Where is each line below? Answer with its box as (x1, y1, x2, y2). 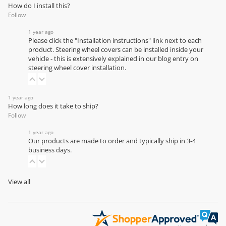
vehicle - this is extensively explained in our (28, 54, 158, 63)
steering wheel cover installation (28, 63, 125, 72)
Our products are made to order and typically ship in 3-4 (28, 136, 196, 145)
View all (8, 177, 30, 186)
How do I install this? (8, 1, 70, 10)
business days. (28, 145, 72, 154)
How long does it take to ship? (8, 101, 98, 110)
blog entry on (158, 54, 198, 63)
